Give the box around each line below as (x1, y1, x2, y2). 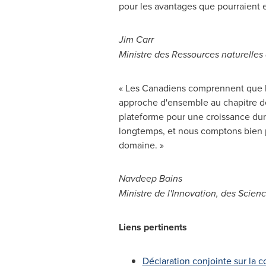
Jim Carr (118, 33, 154, 46)
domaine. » (118, 138, 164, 151)
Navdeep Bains (118, 172, 182, 185)
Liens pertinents (118, 220, 187, 234)
